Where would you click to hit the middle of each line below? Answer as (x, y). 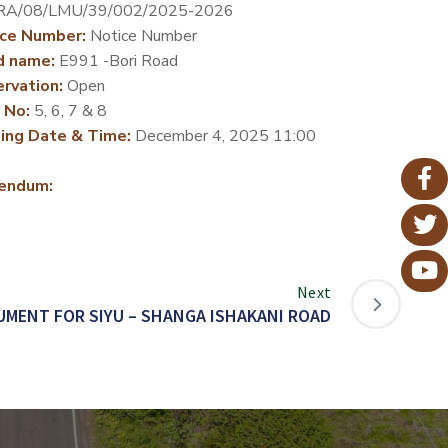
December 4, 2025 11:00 (223, 135)
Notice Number (141, 35)
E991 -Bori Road (116, 60)
